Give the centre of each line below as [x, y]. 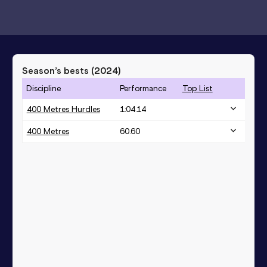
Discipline [43, 88]
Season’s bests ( [58, 70]
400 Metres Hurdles [63, 109]
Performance [143, 88]
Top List [197, 88]
